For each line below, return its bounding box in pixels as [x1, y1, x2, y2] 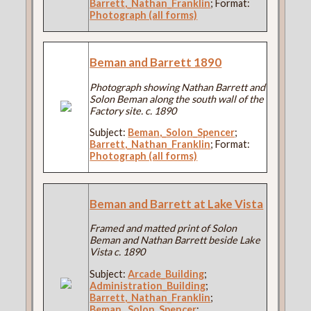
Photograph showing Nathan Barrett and [90, 81, 266, 93]
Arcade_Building [128, 267, 205, 280]
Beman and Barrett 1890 [90, 55, 222, 70]
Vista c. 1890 [90, 246, 146, 258]
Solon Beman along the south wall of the [90, 92, 264, 105]
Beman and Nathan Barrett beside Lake [90, 234, 261, 246]
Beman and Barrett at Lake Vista [90, 196, 264, 211]
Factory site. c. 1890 [90, 104, 177, 117]
